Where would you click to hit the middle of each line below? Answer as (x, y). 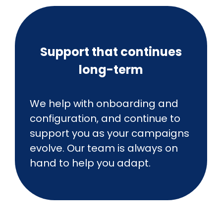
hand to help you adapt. (90, 163)
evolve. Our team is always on (104, 148)
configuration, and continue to (105, 118)
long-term (111, 69)
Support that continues (111, 52)
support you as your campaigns (110, 133)
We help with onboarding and (104, 103)
